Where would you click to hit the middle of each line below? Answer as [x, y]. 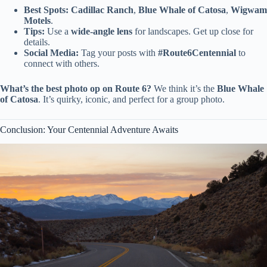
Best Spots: [46, 10]
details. [37, 42]
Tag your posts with [118, 52]
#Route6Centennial [197, 52]
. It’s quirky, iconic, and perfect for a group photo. [131, 99]
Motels [37, 20]
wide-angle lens [102, 31]
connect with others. [62, 63]
